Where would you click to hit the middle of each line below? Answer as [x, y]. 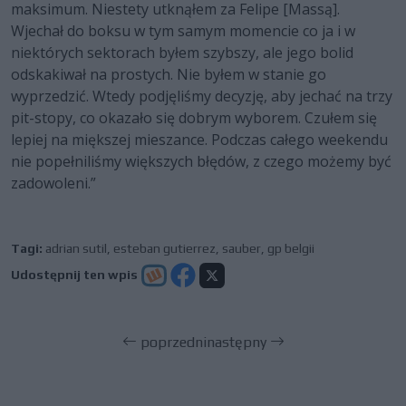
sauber [242, 248]
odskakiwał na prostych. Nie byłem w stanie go [169, 74]
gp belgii [291, 248]
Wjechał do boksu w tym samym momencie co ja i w [183, 30]
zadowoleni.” [53, 183]
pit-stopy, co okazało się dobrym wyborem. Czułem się [194, 117]
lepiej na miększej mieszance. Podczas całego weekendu [199, 139]
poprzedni [171, 342]
